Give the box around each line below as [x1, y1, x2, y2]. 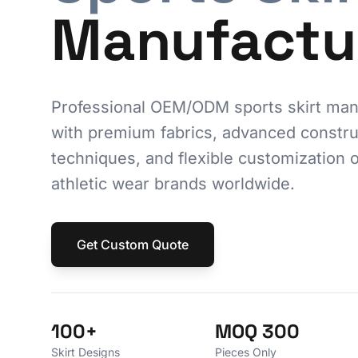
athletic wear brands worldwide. [51, 173, 295, 193]
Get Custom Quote [77, 236, 189, 253]
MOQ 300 [215, 318, 300, 344]
